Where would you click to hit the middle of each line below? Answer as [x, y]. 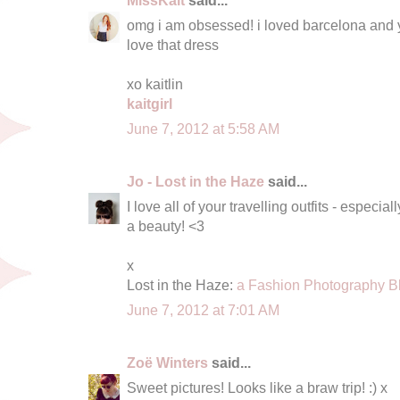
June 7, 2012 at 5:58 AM [203, 128]
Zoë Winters [167, 362]
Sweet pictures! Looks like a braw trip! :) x [257, 387]
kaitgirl [150, 103]
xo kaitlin [155, 83]
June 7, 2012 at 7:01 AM [203, 309]
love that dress [173, 44]
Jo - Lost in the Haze [196, 181]
